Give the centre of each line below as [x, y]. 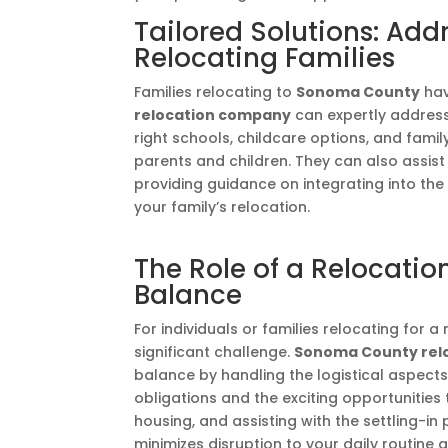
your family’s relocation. [222, 207]
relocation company [213, 115]
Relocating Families [265, 58]
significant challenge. [214, 352]
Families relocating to [215, 92]
